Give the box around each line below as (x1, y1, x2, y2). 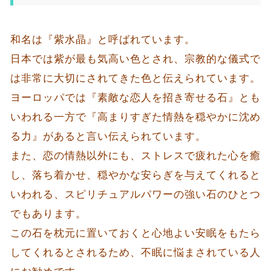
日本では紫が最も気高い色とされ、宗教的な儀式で (10, 53, 261, 65)
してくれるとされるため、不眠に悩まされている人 (10, 247, 261, 259)
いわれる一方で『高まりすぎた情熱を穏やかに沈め (10, 111, 261, 123)
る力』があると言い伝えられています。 (10, 131, 206, 143)
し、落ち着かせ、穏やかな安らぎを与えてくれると (10, 169, 261, 181)
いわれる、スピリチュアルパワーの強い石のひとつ (10, 189, 261, 201)
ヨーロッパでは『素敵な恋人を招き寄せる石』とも (10, 92, 261, 104)
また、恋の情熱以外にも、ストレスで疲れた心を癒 (10, 150, 261, 162)
